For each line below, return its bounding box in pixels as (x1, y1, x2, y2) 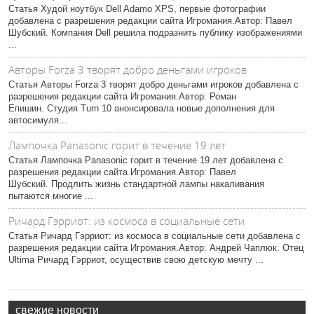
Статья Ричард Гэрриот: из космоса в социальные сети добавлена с (8, 231, 301, 241)
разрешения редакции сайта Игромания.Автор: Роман (8, 91, 236, 102)
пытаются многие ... (8, 191, 93, 201)
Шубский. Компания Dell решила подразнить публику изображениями (8, 27, 302, 38)
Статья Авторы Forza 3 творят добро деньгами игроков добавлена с (8, 79, 299, 90)
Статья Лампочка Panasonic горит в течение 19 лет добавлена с (8, 155, 283, 165)
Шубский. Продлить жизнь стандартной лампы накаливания (8, 179, 264, 189)
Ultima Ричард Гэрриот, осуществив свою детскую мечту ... (8, 254, 264, 265)
